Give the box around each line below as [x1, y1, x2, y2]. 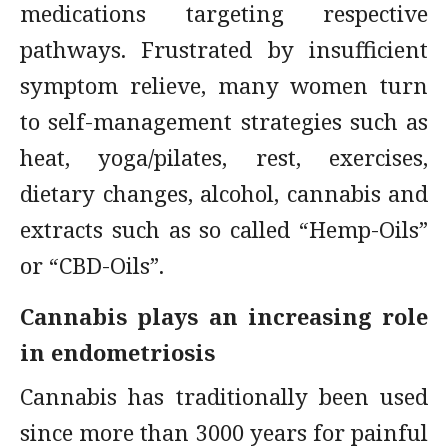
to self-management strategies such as [20, 106, 428, 136]
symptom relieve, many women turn [20, 70, 428, 100]
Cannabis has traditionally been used [20, 381, 428, 411]
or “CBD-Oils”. [20, 250, 164, 280]
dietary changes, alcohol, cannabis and [20, 178, 428, 208]
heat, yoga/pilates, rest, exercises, [20, 142, 428, 172]
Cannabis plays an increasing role [20, 301, 428, 331]
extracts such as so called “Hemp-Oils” [20, 214, 428, 244]
